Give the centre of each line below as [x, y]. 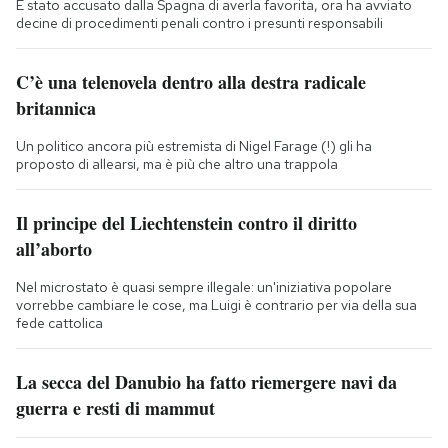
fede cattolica [59, 323]
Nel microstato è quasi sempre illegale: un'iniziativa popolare [204, 287]
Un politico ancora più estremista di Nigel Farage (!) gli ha [194, 146]
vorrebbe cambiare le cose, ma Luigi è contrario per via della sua [216, 305]
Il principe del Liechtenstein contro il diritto [186, 223]
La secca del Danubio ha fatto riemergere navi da [206, 382]
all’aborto [54, 249]
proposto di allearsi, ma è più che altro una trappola [177, 164]
